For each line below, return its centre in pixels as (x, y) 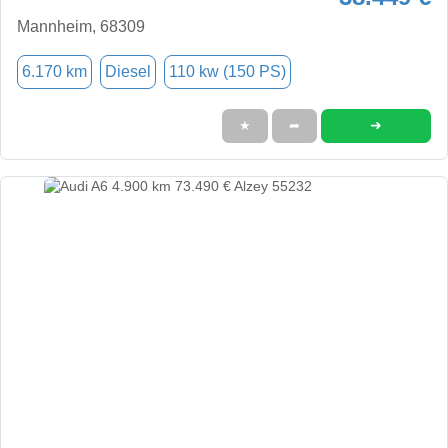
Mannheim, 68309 (81, 26)
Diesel (128, 71)
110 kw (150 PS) (227, 71)
